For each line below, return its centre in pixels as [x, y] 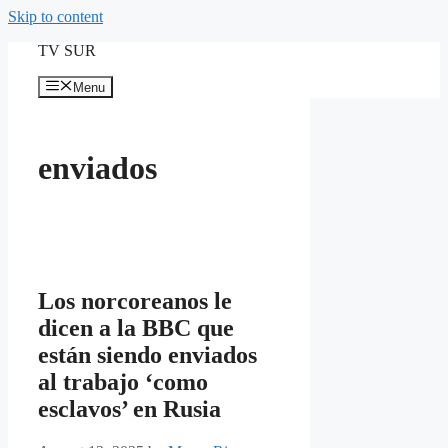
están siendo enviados [147, 355]
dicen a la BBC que [136, 328]
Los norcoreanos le [135, 301]
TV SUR [67, 50]
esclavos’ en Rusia [129, 409]
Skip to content [55, 16]
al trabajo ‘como [123, 382]
